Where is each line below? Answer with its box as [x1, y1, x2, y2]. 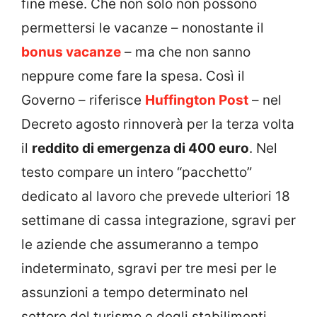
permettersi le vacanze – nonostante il [21, 19, 264, 36]
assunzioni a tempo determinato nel [21, 284, 248, 301]
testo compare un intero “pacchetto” [21, 163, 252, 180]
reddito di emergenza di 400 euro [32, 139, 249, 156]
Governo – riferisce [21, 91, 145, 108]
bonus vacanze [21, 43, 121, 60]
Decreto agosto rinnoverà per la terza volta [21, 115, 294, 132]
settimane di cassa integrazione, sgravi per [21, 212, 296, 229]
